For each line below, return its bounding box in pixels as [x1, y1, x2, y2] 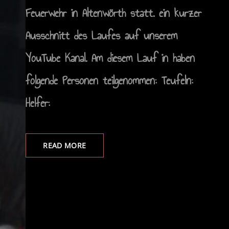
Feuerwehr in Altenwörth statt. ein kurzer [25, 4, 201, 22]
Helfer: [25, 94, 50, 112]
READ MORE [43, 141, 86, 151]
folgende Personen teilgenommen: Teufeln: [25, 72, 193, 90]
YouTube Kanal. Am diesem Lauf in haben [25, 49, 195, 67]
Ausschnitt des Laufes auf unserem [25, 27, 177, 45]
